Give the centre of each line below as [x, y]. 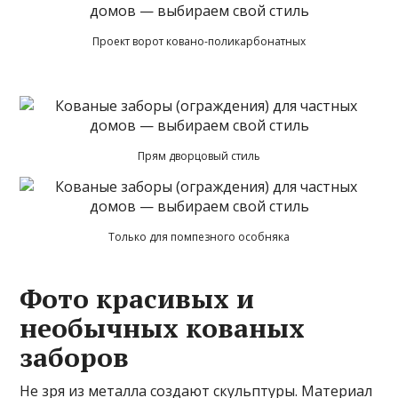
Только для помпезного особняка [199, 236]
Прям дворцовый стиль [199, 155]
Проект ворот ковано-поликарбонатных [199, 41]
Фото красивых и [137, 298]
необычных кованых [163, 327]
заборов [75, 357]
